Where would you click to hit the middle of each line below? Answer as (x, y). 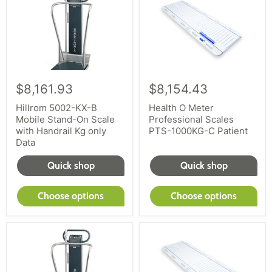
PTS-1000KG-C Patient (198, 131)
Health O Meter (181, 108)
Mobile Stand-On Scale (65, 120)
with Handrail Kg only (61, 131)
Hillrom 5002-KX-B (56, 108)
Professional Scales (191, 120)
